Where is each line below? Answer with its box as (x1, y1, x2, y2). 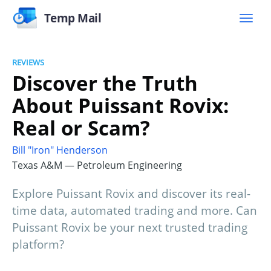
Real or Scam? (12, 114, 150, 142)
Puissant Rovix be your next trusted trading (12, 220, 247, 236)
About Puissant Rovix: (12, 91, 229, 119)
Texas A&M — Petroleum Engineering (12, 158, 182, 172)
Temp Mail (44, 10, 102, 26)
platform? (12, 237, 64, 253)
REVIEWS (12, 57, 44, 68)
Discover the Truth (12, 69, 198, 97)
